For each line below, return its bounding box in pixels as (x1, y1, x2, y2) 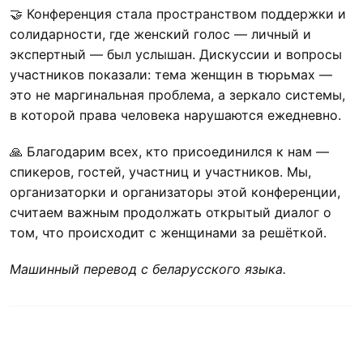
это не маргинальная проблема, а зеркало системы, (10, 86, 345, 103)
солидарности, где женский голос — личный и (10, 25, 311, 42)
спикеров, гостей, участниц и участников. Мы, (10, 163, 311, 180)
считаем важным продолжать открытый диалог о (10, 203, 331, 220)
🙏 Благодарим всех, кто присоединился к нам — (10, 143, 329, 160)
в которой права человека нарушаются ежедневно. (10, 106, 341, 123)
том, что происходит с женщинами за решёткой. (10, 224, 327, 241)
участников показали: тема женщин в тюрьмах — (10, 66, 332, 83)
